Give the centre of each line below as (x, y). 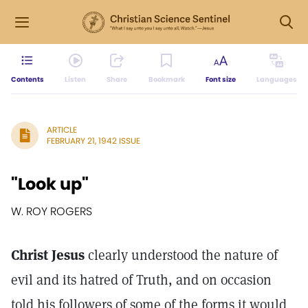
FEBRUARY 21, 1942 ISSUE (93, 141)
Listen (76, 79)
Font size (220, 79)
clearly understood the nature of (181, 255)
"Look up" (50, 184)
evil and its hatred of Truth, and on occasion (141, 280)
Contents (27, 79)
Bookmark (166, 79)
